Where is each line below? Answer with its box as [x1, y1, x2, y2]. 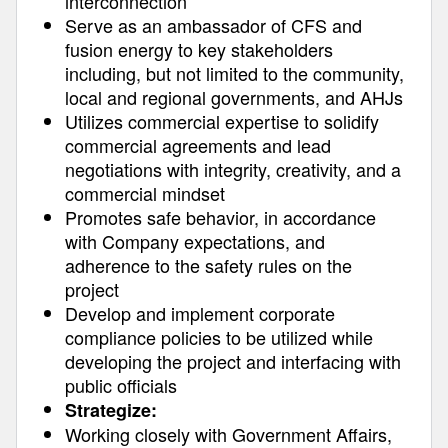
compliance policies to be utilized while [65, 324, 373, 350]
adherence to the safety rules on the [65, 252, 352, 278]
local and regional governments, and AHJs [65, 84, 403, 110]
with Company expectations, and [65, 228, 325, 254]
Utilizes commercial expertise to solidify [65, 108, 379, 134]
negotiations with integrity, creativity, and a [65, 156, 401, 182]
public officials [65, 372, 177, 398]
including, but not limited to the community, [65, 60, 404, 86]
